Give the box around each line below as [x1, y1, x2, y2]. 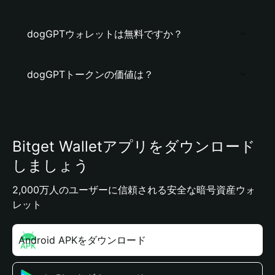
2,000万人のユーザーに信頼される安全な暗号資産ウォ [12, 184, 255, 196]
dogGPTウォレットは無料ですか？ [27, 28, 183, 40]
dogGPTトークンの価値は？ [27, 68, 153, 80]
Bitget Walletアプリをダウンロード [12, 137, 255, 155]
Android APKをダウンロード [18, 234, 146, 246]
